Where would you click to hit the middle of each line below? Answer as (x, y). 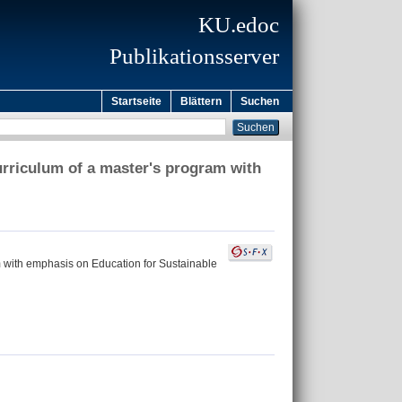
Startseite (136, 101)
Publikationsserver (194, 56)
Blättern (201, 101)
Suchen (260, 101)
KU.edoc (239, 25)
